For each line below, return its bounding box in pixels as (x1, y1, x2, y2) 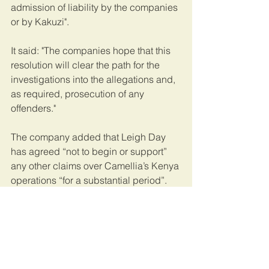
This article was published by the (11, 203, 155, 216)
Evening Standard (11, 217, 88, 230)
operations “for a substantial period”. (11, 174, 167, 187)
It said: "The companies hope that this (11, 44, 173, 57)
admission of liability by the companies (11, 1, 180, 14)
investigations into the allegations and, (11, 73, 178, 86)
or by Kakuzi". (11, 16, 69, 28)
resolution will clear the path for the (11, 59, 162, 71)
